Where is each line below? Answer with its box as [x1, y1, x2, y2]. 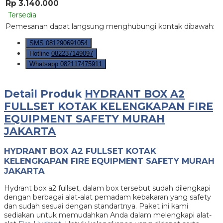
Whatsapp [29, 60, 60, 68]
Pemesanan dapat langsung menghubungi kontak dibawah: [5, 21, 215, 31]
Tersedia [8, 10, 36, 19]
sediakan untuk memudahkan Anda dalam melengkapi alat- [4, 211, 212, 220]
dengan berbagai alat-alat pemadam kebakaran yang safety [4, 193, 211, 202]
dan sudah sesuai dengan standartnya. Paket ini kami [4, 202, 188, 211]
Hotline [29, 49, 51, 57]
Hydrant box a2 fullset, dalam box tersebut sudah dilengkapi [4, 184, 211, 193]
